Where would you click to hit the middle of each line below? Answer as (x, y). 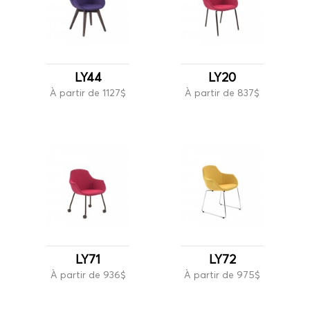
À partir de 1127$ (88, 92)
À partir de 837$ (222, 92)
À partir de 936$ (88, 274)
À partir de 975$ (222, 274)
